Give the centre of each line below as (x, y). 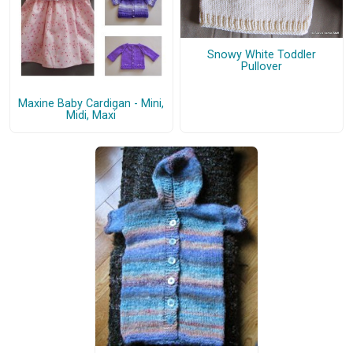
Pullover (261, 67)
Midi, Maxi (91, 115)
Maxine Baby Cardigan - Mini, (91, 103)
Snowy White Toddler (261, 55)
